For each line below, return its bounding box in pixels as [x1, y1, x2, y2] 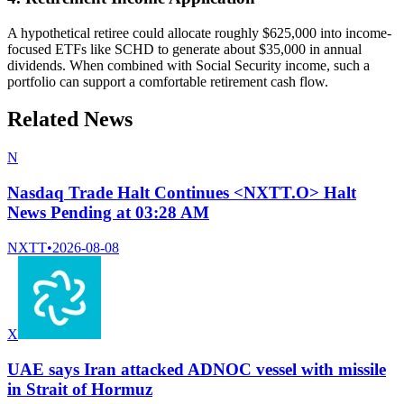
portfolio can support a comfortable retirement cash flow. [7, 73, 328, 89]
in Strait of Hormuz [7, 379, 152, 399]
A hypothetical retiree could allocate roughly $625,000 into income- [7, 24, 391, 41]
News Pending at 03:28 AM [7, 203, 209, 223]
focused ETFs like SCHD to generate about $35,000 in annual [7, 41, 362, 57]
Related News [7, 107, 133, 132]
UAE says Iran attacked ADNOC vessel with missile [7, 359, 386, 379]
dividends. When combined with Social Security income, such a [7, 57, 370, 73]
